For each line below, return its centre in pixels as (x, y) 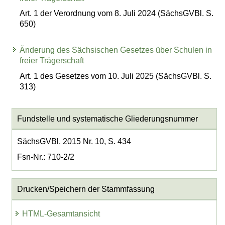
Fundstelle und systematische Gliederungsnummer (107, 119)
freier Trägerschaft (52, 61)
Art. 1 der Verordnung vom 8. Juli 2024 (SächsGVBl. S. (117, 13)
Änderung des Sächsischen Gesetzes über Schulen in (116, 50)
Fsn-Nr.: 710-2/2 (45, 157)
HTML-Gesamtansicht (61, 214)
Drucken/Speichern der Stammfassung (86, 189)
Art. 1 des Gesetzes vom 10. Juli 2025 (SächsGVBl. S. (116, 76)
